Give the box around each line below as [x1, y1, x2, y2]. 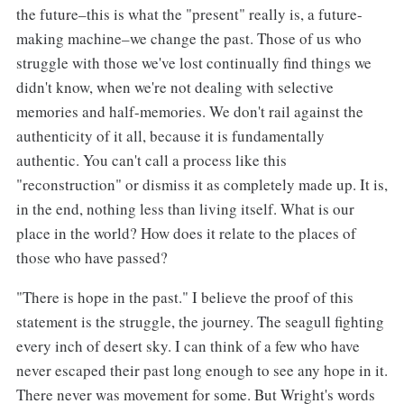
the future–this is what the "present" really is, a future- [15, 3, 363, 24]
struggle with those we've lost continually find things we [15, 51, 372, 73]
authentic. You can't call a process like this [15, 149, 287, 170]
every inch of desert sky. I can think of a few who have [15, 335, 360, 357]
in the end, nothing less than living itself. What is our [15, 197, 354, 219]
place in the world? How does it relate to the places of [15, 222, 356, 243]
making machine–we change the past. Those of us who [15, 27, 362, 49]
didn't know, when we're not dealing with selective [15, 76, 334, 97]
